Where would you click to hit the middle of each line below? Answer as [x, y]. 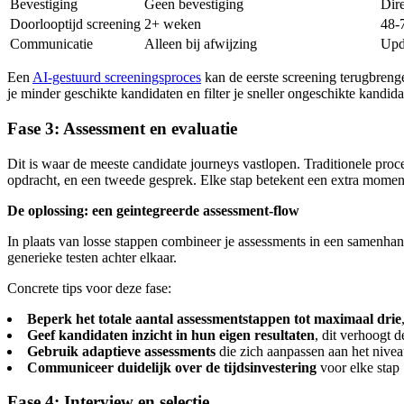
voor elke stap [358, 367]
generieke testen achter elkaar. [92, 257]
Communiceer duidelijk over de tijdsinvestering [172, 367]
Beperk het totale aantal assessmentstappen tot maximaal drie [214, 318]
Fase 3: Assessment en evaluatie [122, 129]
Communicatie [51, 44]
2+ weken [173, 24]
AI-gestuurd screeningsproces [117, 78]
